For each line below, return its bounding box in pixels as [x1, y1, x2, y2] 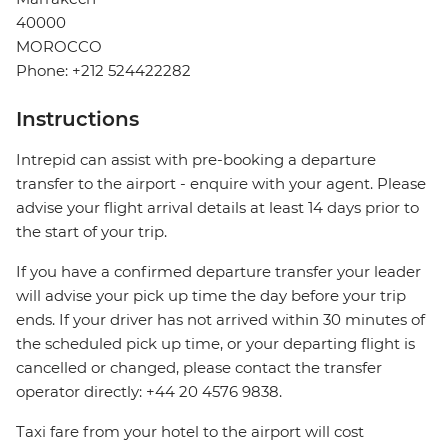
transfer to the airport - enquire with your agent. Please [16, 174, 426, 194]
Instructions [16, 107, 139, 132]
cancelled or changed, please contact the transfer [16, 358, 382, 378]
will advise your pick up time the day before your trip [16, 286, 406, 306]
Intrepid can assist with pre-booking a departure [16, 150, 376, 170]
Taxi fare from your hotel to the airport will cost [16, 422, 364, 442]
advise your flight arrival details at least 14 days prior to [16, 198, 419, 218]
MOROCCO [16, 37, 102, 57]
